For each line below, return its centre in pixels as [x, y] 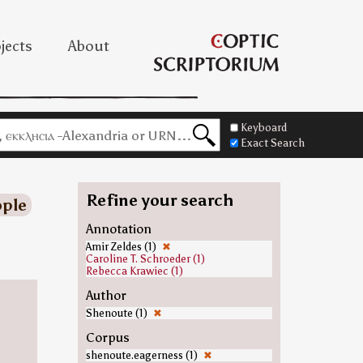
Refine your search [159, 200]
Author [106, 295]
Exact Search [273, 143]
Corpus [107, 337]
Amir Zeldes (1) [122, 247]
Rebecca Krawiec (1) [134, 271]
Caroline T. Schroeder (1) [145, 259]
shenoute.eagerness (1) [143, 355]
